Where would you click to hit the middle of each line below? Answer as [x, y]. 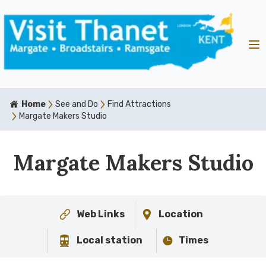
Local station [109, 240]
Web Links [101, 214]
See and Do [77, 104]
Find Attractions [139, 104]
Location [180, 214]
